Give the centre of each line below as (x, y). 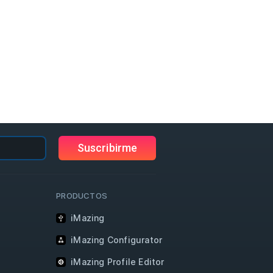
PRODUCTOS (82, 196)
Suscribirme (107, 148)
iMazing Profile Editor (118, 262)
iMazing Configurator (117, 240)
